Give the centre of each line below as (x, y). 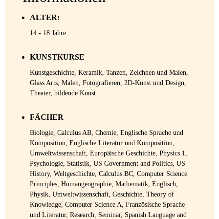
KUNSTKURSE (57, 57)
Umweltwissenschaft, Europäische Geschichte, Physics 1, (108, 153)
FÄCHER (46, 117)
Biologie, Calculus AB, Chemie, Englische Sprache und (106, 133)
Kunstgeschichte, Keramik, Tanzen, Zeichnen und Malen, (109, 73)
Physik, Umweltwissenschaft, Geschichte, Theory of (102, 195)
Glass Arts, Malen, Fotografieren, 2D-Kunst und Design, (108, 83)
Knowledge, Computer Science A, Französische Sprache (107, 205)
